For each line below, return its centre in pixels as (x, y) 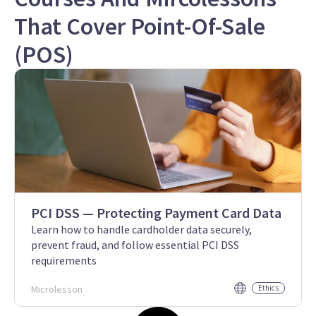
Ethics (268, 287)
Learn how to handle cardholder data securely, (141, 229)
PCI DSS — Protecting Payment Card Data (156, 212)
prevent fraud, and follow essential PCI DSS (135, 244)
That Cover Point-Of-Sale (140, 26)
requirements (64, 260)
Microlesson (57, 289)
